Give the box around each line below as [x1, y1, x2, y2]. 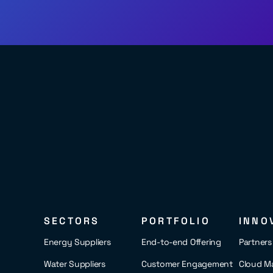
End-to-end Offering [141, 236, 221, 247]
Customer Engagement [141, 258, 233, 269]
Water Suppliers [44, 258, 105, 269]
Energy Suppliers [44, 236, 111, 247]
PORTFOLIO [141, 214, 210, 227]
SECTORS [44, 214, 100, 227]
